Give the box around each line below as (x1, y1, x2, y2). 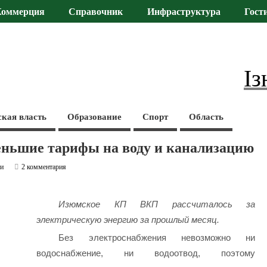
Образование (67, 111, 122, 122)
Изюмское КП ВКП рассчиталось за (58, 199, 256, 210)
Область (189, 111, 224, 122)
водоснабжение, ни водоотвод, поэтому (36, 248, 256, 259)
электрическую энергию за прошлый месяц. (36, 215, 219, 225)
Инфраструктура (147, 7, 221, 18)
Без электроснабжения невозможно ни (58, 232, 256, 243)
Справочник (69, 7, 123, 18)
